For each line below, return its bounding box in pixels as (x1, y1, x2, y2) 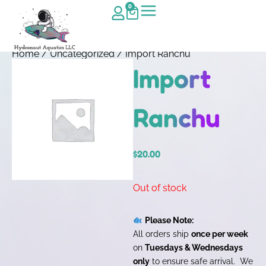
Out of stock (133, 182, 186, 194)
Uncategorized (50, 48, 115, 60)
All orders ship (133, 228, 191, 239)
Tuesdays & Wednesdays (145, 242, 243, 252)
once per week (191, 228, 248, 239)
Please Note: (145, 214, 194, 225)
